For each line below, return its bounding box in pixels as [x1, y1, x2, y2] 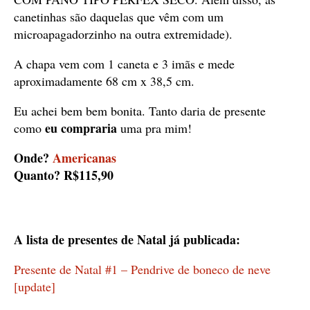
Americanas [53, 149, 116, 167]
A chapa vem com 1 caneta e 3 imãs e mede [14, 55, 235, 72]
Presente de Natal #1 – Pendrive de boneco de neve [14, 261, 271, 277]
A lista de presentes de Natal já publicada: [14, 230, 240, 248]
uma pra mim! [117, 120, 192, 136]
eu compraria [45, 119, 117, 137]
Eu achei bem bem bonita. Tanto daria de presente [14, 102, 266, 119]
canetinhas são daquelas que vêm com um [14, 8, 224, 25]
